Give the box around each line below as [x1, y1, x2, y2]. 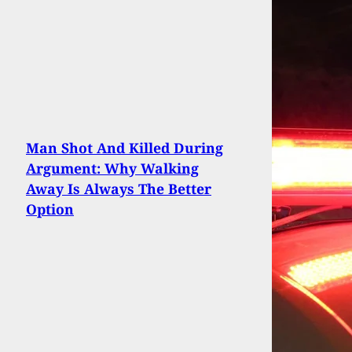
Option [26, 199, 74, 218]
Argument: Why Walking [26, 158, 199, 178]
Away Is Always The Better [26, 178, 211, 198]
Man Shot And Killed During [26, 137, 223, 157]
